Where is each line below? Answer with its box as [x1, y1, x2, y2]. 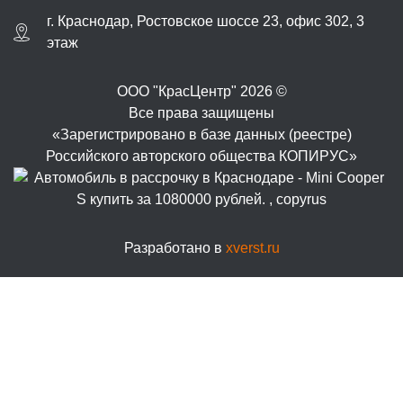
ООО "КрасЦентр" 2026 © [116, 84, 287, 99]
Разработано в [123, 240, 226, 255]
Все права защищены [129, 105, 274, 121]
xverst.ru [225, 240, 280, 255]
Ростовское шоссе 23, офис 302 [137, 13, 349, 29]
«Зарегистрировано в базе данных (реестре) [51, 127, 352, 142]
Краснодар [58, 13, 130, 29]
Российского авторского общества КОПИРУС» [46, 148, 357, 164]
